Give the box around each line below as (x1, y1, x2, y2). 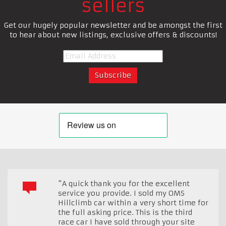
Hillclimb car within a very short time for (58, 198, 208, 207)
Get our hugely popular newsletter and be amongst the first (4, 20, 222, 30)
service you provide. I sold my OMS (58, 188, 185, 198)
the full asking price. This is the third (58, 207, 192, 217)
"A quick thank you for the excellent (58, 179, 190, 188)
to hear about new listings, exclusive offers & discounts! (9, 30, 217, 39)
